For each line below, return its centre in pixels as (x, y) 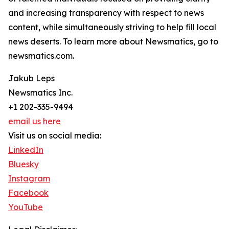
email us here (35, 121)
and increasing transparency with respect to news (106, 13)
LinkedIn (26, 150)
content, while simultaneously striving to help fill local (112, 27)
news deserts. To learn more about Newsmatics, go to (113, 41)
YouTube (26, 207)
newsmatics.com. (41, 56)
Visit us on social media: (55, 135)
